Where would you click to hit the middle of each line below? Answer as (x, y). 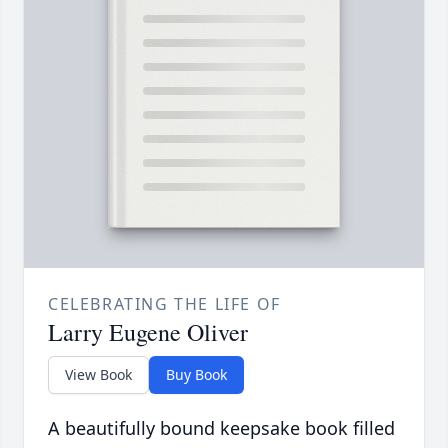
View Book (98, 375)
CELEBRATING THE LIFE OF (164, 304)
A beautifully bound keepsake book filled (221, 428)
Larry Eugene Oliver (148, 332)
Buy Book (196, 375)
